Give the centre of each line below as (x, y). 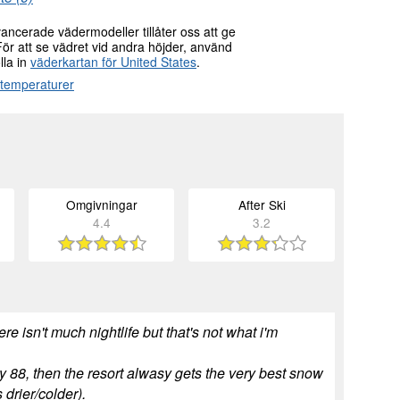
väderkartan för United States (113, 62)
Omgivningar (101, 205)
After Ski (262, 205)
